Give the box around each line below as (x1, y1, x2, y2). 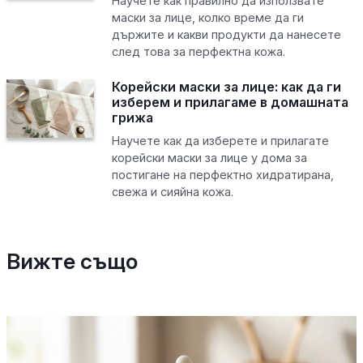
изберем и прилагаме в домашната (111, 93, 348, 110)
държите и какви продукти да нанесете (111, 27, 341, 41)
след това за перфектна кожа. (111, 44, 285, 58)
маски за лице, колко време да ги (111, 10, 304, 24)
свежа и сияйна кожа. (111, 184, 233, 199)
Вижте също (6, 247, 138, 274)
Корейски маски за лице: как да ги (111, 78, 341, 95)
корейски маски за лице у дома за (111, 150, 307, 164)
